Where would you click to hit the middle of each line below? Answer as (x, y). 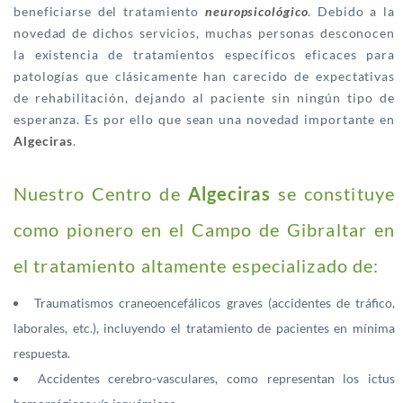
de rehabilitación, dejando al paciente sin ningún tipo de (204, 98)
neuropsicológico (257, 12)
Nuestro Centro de (101, 194)
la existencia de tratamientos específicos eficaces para (204, 55)
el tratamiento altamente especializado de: (197, 266)
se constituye (332, 194)
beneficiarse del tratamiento (109, 12)
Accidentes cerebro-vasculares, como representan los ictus (216, 379)
